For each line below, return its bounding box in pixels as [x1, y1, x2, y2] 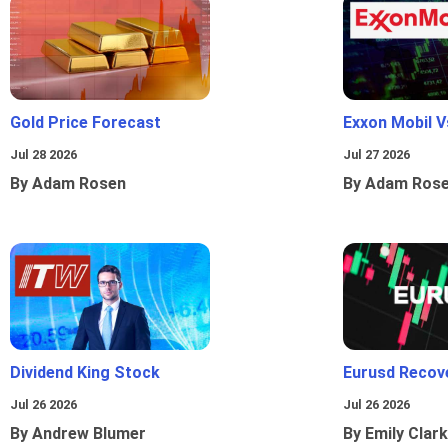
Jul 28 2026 [10, 147, 77, 163]
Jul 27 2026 [343, 147, 410, 163]
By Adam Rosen [10, 174, 126, 194]
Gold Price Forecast [10, 113, 161, 133]
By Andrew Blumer [10, 424, 146, 444]
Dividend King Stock [10, 363, 160, 383]
